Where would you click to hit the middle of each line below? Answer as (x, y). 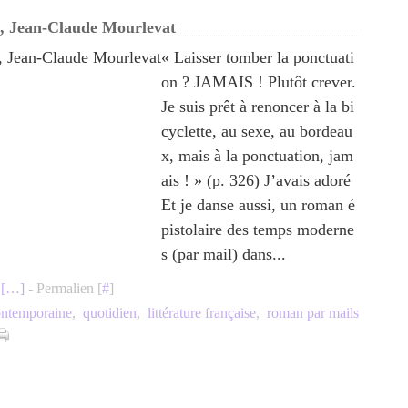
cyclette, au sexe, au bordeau (257, 131)
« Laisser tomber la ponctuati (258, 57)
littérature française (202, 313)
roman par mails (313, 313)
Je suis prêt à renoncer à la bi (258, 107)
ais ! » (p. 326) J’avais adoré (256, 180)
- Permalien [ (63, 288)
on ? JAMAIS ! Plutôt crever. (259, 82)
